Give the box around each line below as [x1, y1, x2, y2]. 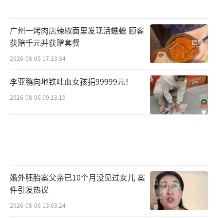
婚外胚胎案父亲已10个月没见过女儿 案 [10, 171, 145, 183]
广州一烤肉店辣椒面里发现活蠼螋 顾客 [10, 24, 144, 36]
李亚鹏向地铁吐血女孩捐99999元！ [10, 75, 133, 88]
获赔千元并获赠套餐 [10, 36, 80, 49]
